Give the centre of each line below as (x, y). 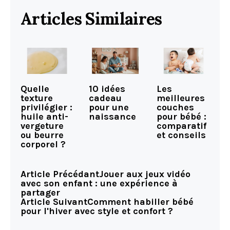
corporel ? (43, 145)
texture (37, 98)
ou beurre (42, 135)
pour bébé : (182, 117)
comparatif (182, 126)
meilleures (181, 98)
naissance (112, 117)
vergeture (42, 126)
